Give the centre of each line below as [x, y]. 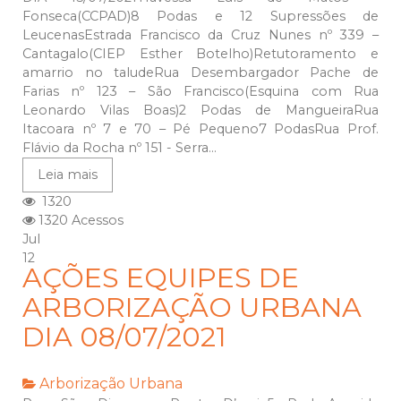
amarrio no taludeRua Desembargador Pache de [200, 73]
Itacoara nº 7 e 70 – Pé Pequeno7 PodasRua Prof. [200, 129]
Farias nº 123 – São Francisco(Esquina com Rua [200, 92]
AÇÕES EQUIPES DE [161, 278]
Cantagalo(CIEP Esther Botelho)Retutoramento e [200, 54]
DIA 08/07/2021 [124, 337]
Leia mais [68, 175]
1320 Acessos [79, 221]
